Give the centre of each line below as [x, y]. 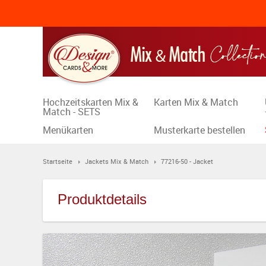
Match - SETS [72, 112]
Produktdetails [102, 199]
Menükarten [68, 130]
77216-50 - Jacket [187, 161]
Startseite [58, 161]
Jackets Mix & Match [117, 161]
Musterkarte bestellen [200, 130]
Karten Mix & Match [196, 102]
